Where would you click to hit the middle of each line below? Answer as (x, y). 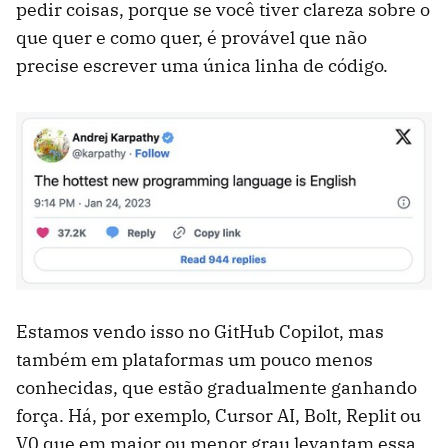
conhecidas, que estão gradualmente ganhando (216, 387)
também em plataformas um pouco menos (194, 359)
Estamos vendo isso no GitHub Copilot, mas (200, 331)
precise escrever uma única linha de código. (202, 66)
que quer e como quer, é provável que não (191, 38)
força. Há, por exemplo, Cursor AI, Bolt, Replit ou (218, 415)
